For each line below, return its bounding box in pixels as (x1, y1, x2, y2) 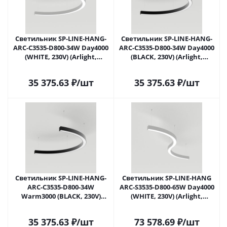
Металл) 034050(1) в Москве (121, 201, 212, 210)
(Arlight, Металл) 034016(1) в (15, 201, 107, 210)
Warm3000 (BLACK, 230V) (21, 192, 101, 201)
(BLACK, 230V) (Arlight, (131, 52, 203, 61)
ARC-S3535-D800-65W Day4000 (119, 182, 214, 192)
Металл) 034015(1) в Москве (121, 61, 212, 70)
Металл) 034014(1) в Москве (15, 61, 106, 70)
